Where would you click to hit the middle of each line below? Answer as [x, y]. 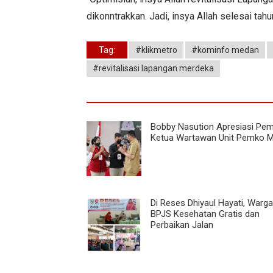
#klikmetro [156, 50]
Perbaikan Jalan [182, 225]
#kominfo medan [225, 50]
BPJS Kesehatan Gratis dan [205, 214]
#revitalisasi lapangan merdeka [153, 68]
